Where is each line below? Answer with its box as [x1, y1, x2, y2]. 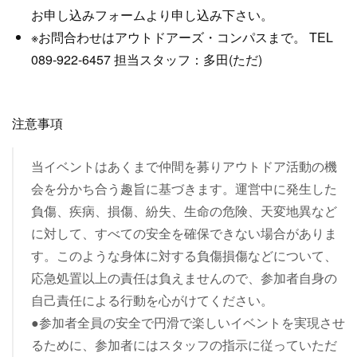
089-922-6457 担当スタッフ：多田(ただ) [31, 50, 275, 69]
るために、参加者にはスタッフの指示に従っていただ [30, 335, 337, 354]
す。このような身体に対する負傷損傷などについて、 [30, 246, 337, 265]
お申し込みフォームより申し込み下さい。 [31, 6, 273, 24]
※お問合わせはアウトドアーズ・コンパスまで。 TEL [31, 28, 333, 46]
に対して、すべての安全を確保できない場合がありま [30, 224, 337, 242]
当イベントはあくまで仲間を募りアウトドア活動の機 [30, 157, 337, 175]
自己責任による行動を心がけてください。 [30, 291, 273, 309]
